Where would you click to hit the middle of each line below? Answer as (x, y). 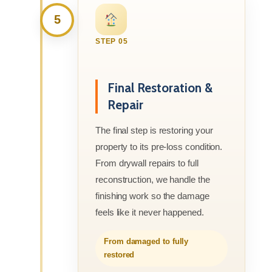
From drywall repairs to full (147, 163)
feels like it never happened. (150, 212)
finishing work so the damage (152, 195)
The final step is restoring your (154, 130)
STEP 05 (112, 41)
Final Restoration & (160, 87)
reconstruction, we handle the (153, 179)
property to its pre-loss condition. (159, 146)
